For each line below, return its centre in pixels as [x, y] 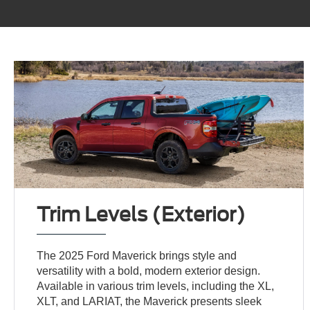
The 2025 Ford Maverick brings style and [137, 255]
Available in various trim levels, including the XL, [156, 286]
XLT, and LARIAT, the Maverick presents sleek [149, 301]
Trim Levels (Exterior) [142, 214]
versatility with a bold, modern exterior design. [149, 271]
